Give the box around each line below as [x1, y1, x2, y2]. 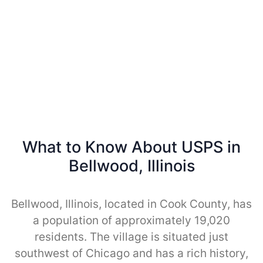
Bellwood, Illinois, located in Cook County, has [11, 197, 252, 211]
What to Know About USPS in [22, 137, 241, 157]
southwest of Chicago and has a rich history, [15, 246, 248, 260]
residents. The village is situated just [35, 230, 228, 244]
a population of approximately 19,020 [33, 213, 230, 227]
